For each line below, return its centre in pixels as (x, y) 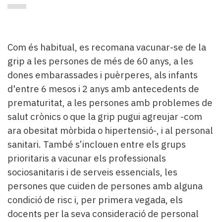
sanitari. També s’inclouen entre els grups (97, 144)
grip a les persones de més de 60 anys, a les (100, 61)
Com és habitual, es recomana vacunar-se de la (107, 47)
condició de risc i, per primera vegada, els (95, 200)
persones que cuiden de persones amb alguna (105, 186)
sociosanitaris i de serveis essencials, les (92, 172)
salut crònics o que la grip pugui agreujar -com (105, 117)
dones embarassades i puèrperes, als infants (103, 75)
